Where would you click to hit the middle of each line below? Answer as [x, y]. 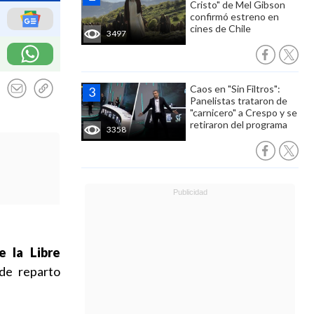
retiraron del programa [239, 124]
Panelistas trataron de [239, 101]
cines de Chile [220, 28]
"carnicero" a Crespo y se [244, 112]
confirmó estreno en [234, 16]
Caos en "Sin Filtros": [235, 89]
